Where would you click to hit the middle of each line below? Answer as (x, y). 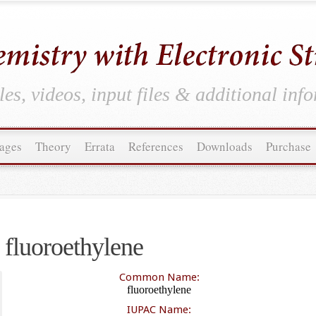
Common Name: (159, 277)
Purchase (288, 146)
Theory (53, 146)
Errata (100, 146)
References (156, 146)
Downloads (225, 146)
